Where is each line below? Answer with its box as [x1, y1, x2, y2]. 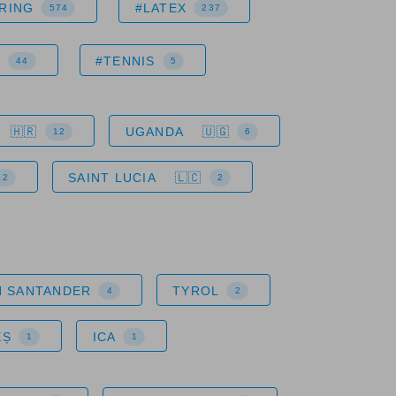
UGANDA [125, 124, 184, 139]
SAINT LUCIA [68, 170, 156, 185]
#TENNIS [95, 53, 156, 68]
